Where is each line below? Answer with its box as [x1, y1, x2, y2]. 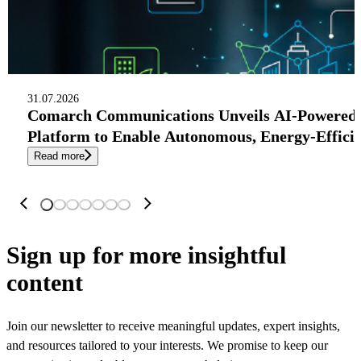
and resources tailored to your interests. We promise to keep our [6, 338, 328, 352]
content [6, 268, 83, 296]
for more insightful [86, 241, 286, 268]
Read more [34, 150, 85, 163]
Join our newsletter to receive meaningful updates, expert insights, [6, 318, 340, 333]
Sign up [6, 241, 86, 268]
